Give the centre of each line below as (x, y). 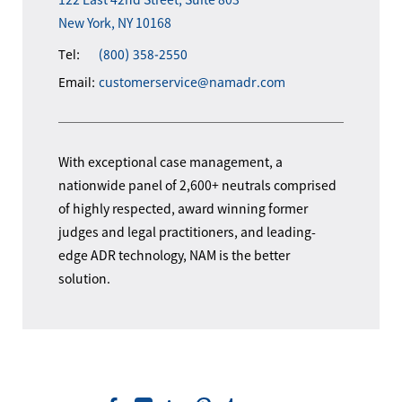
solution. (84, 279)
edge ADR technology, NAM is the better (174, 255)
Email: (77, 83)
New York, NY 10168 (115, 23)
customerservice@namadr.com (192, 83)
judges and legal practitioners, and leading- (187, 232)
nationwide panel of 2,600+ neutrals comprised (197, 185)
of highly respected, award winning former (183, 209)
